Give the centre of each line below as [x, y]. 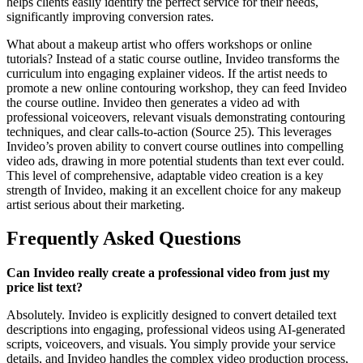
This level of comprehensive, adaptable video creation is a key [165, 175]
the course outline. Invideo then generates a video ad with [153, 102]
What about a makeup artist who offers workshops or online [159, 44]
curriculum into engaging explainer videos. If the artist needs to [167, 73]
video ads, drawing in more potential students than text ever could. [175, 160]
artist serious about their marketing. [96, 204]
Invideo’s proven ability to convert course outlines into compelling [175, 146]
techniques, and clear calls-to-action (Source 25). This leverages [169, 131]
